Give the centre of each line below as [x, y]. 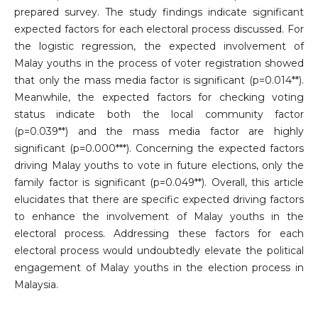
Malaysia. [36, 285]
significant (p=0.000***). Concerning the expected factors [159, 149]
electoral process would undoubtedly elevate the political [159, 251]
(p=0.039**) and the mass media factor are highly [159, 132]
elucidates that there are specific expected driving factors [159, 200]
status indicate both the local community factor [159, 115]
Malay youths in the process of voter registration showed [159, 64]
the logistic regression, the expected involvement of [159, 46]
